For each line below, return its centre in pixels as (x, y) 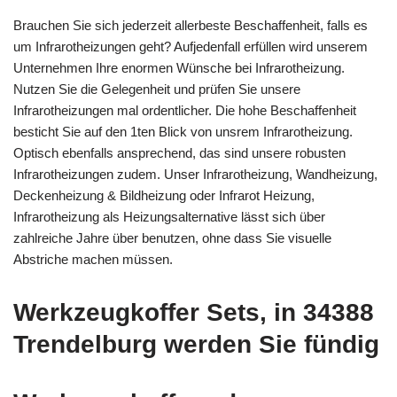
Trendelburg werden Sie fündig (196, 344)
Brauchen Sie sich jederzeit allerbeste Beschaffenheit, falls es (191, 25)
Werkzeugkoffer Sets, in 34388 (194, 312)
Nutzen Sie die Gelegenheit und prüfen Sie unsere (157, 89)
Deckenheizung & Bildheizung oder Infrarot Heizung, (164, 195)
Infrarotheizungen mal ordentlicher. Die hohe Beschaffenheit (185, 110)
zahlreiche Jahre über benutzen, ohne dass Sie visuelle (172, 237)
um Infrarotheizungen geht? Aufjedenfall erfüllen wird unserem (191, 46)
